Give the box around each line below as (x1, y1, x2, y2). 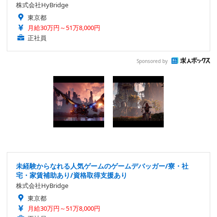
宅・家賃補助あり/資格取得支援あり (16, 170, 127, 180)
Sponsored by (137, 57, 168, 64)
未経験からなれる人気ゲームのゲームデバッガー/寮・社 (16, 161, 188, 171)
